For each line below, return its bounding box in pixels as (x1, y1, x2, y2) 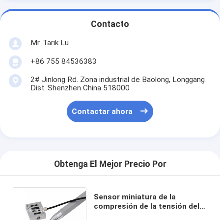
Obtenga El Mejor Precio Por (54, 159, 166, 169)
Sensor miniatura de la (94, 192, 176, 201)
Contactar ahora (72, 107, 133, 116)
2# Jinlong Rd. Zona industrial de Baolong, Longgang (30, 75, 205, 84)
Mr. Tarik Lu (30, 38, 69, 47)
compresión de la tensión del (94, 201, 200, 211)
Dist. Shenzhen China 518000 (30, 83, 130, 92)
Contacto (91, 19, 129, 29)
